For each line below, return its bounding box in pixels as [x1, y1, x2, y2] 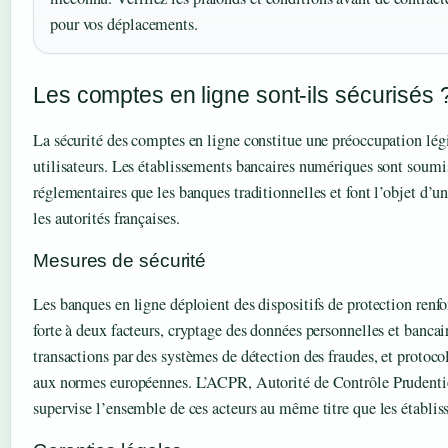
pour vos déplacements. [50, 12, 198, 35]
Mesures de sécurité [33, 249, 207, 271]
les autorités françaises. [33, 206, 180, 229]
